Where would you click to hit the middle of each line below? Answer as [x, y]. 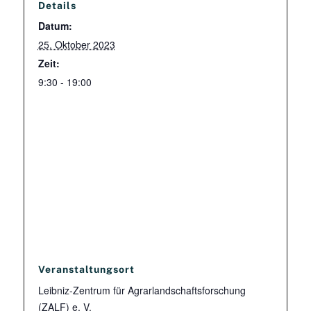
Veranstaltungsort [86, 269]
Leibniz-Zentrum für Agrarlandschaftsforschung [142, 290]
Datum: [55, 26]
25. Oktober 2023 [76, 44]
